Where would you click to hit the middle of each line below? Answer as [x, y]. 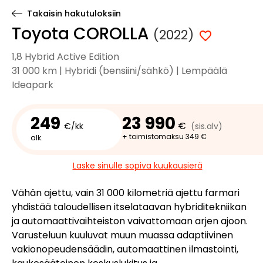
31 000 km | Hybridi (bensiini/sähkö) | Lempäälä [119, 71]
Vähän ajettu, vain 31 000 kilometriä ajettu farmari [126, 193]
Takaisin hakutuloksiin [74, 14]
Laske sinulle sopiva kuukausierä [137, 166]
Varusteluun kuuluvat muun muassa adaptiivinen [122, 235]
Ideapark [33, 85]
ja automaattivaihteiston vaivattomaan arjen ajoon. [130, 221]
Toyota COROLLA [82, 34]
